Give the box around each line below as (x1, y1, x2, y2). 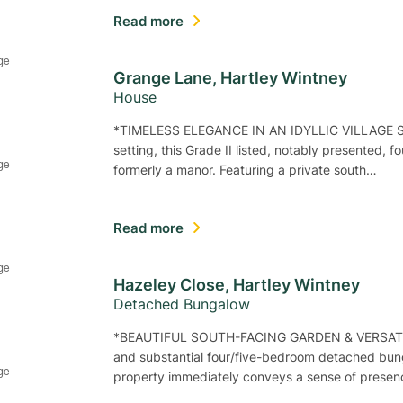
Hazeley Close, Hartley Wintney (113, 273, 360, 296)
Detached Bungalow (113, 294, 250, 314)
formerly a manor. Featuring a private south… (113, 161, 377, 178)
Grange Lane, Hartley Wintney (113, 66, 347, 89)
